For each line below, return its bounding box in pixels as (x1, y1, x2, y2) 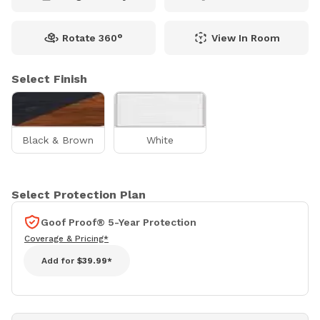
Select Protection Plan (11, 188, 146, 202)
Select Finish (11, 72, 87, 86)
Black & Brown (22, 134, 94, 146)
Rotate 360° (62, 32, 123, 44)
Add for (41, 256, 77, 266)
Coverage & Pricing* (24, 234, 109, 244)
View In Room (211, 32, 280, 44)
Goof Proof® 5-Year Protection (41, 216, 196, 229)
